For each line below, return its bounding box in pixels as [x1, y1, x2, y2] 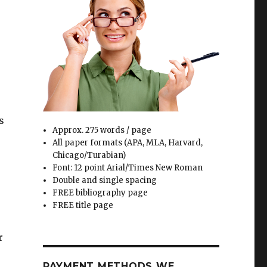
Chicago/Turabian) [52, 150, 126, 161]
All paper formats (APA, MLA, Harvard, [52, 138, 203, 148]
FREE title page [52, 200, 114, 211]
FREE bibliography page [52, 188, 148, 198]
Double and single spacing [52, 175, 157, 186]
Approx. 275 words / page [52, 125, 152, 136]
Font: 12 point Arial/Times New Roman [52, 163, 203, 173]
